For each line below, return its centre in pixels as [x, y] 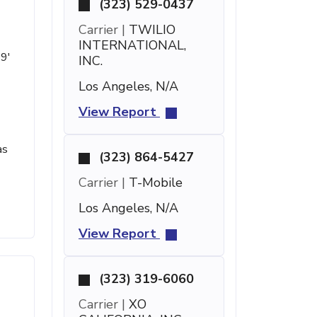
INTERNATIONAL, [132, 45]
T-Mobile [154, 183]
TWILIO [150, 30]
